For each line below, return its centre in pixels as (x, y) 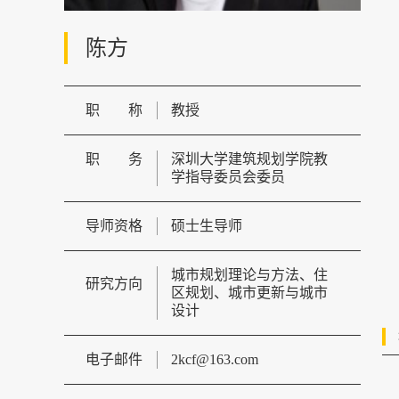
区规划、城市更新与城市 (249, 293)
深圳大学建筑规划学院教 (249, 159)
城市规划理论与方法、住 (249, 275)
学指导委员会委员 (228, 177)
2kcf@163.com (215, 359)
